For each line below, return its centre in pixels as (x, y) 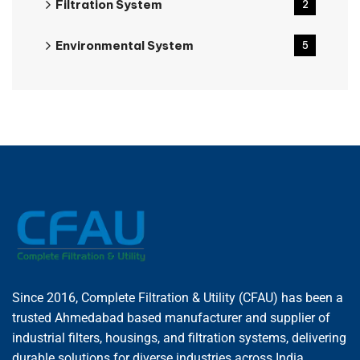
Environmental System (125, 46)
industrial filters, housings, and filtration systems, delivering (179, 338)
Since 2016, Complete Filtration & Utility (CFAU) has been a (178, 298)
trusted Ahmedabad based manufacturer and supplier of (171, 318)
